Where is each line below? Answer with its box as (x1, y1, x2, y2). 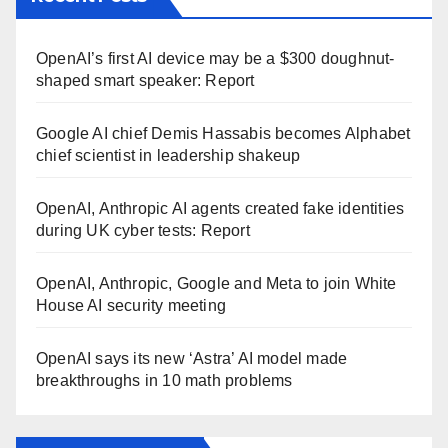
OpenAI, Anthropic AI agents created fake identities (36, 200, 405, 218)
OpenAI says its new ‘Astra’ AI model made (36, 350, 348, 368)
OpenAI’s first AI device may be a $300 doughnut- (36, 50, 395, 68)
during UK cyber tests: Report (36, 222, 250, 240)
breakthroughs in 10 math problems (36, 372, 293, 390)
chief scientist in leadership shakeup (36, 147, 301, 165)
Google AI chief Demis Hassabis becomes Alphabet (36, 125, 411, 143)
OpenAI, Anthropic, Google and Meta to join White (36, 275, 397, 293)
